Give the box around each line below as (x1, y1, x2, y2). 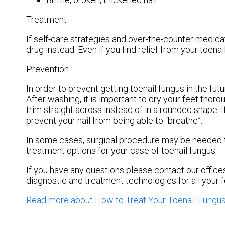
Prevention (26, 63, 69, 74)
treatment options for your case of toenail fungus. (26, 145, 221, 156)
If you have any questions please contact (26, 164, 186, 175)
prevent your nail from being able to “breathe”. (26, 115, 202, 126)
